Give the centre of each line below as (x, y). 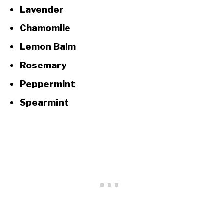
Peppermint (47, 84)
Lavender (42, 10)
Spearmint (44, 102)
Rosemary (43, 65)
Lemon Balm (48, 47)
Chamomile (45, 28)
